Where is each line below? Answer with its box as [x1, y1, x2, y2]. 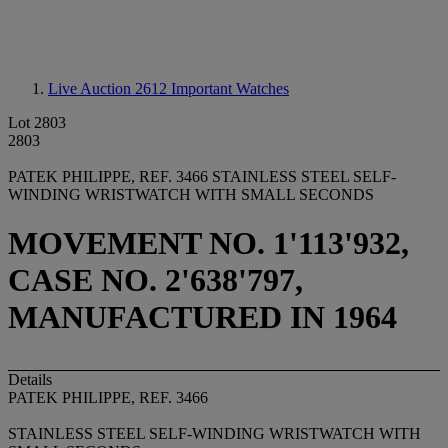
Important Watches [171, 80, 289, 97]
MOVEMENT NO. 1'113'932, [8, 225, 409, 262]
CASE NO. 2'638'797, [8, 262, 303, 299]
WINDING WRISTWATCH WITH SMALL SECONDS [8, 186, 374, 203]
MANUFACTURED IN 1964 [8, 299, 397, 336]
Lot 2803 [8, 114, 66, 131]
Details [8, 370, 52, 388]
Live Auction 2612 [48, 80, 171, 97]
